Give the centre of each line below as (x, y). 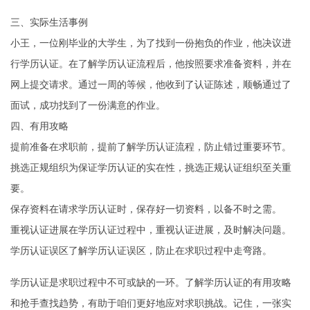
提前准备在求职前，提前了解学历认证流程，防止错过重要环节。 (151, 147)
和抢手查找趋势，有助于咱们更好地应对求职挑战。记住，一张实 (151, 303)
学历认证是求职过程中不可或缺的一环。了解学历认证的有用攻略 (151, 282)
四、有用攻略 (39, 126)
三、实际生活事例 (49, 22)
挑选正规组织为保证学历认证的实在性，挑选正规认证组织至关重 (151, 167)
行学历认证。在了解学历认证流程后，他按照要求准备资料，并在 (151, 64)
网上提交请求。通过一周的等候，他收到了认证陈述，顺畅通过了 (151, 84)
